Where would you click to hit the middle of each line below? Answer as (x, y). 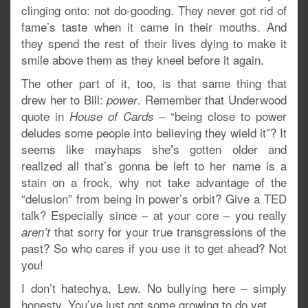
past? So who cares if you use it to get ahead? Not (154, 248)
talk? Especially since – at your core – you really (154, 215)
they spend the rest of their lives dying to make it (154, 43)
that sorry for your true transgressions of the (168, 232)
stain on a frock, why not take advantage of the (154, 182)
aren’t (36, 232)
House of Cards (111, 117)
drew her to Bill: (64, 100)
